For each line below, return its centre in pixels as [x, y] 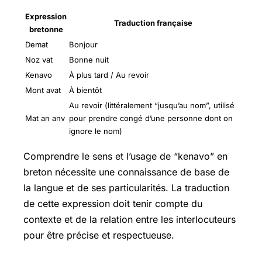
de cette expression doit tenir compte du [113, 203]
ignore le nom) [96, 131]
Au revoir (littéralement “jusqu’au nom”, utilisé [152, 105]
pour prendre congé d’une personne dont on [151, 118]
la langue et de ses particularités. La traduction [126, 187]
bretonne [46, 29]
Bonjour [83, 44]
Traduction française [153, 23]
